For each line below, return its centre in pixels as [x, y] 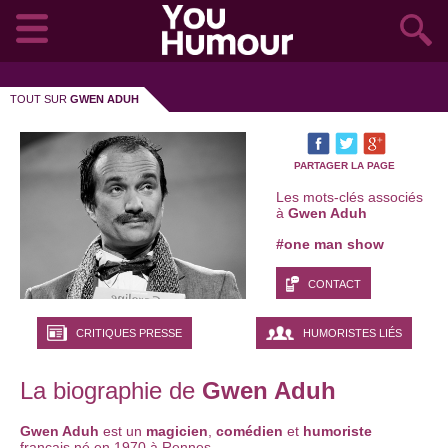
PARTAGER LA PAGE [344, 165]
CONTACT [334, 283]
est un [122, 430]
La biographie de [111, 390]
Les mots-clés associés [349, 197]
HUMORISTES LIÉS [352, 333]
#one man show [329, 244]
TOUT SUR [40, 99]
